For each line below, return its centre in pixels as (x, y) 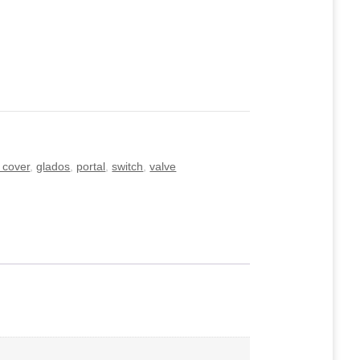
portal (91, 167)
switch (128, 167)
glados (53, 167)
